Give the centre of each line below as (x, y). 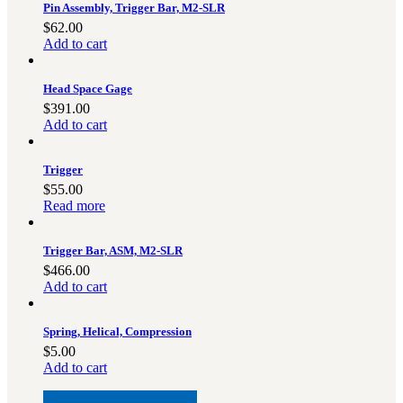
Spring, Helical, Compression (117, 331)
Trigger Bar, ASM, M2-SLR (113, 250)
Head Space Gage (88, 88)
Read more (74, 205)
